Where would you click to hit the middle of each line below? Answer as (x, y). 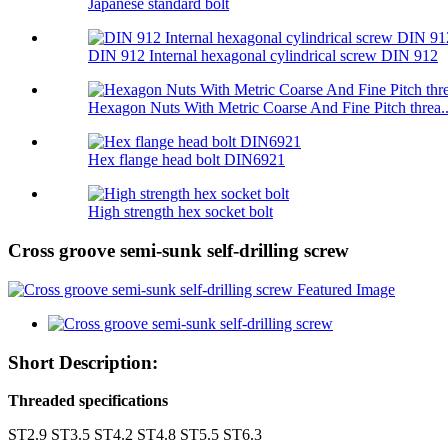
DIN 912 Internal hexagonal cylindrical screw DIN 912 (263, 56)
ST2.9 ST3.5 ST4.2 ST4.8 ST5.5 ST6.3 (135, 435)
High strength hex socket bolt (180, 212)
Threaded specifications (88, 401)
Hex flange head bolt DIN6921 (186, 160)
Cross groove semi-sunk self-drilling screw (178, 251)
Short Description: (83, 362)
